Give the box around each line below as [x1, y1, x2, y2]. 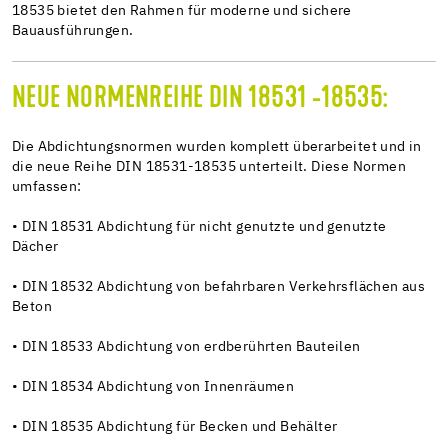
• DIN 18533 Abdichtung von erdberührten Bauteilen [12, 339, 361, 354]
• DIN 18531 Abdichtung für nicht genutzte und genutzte [12, 219, 387, 234]
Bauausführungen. [12, 23, 134, 38]
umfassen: [12, 179, 82, 194]
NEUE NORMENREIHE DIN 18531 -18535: [12, 83, 388, 115]
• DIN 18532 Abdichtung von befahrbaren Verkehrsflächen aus [12, 279, 426, 294]
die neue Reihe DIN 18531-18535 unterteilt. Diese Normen [12, 159, 406, 174]
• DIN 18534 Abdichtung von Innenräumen [12, 379, 295, 394]
